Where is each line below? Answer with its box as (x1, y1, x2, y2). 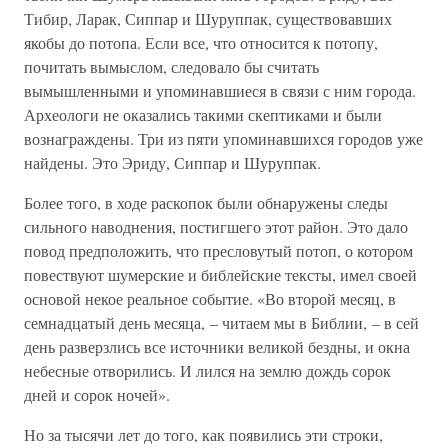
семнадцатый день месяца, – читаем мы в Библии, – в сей (24, 312, 419, 333)
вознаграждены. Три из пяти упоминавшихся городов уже (24, 128, 423, 149)
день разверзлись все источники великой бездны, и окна (24, 336, 410, 357)
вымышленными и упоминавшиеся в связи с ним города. (24, 80, 416, 101)
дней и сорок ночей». (24, 384, 170, 405)
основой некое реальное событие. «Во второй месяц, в (24, 288, 396, 309)
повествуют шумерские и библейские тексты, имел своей (24, 264, 417, 285)
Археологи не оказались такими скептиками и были (24, 104, 382, 125)
